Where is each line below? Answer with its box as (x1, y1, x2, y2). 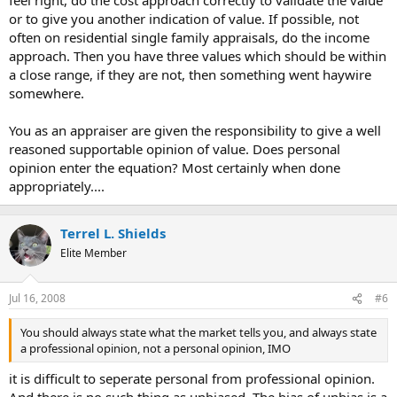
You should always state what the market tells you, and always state (20, 324, 377, 340)
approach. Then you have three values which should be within (9, 46, 386, 65)
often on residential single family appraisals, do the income (9, 27, 370, 46)
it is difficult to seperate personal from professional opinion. (9, 369, 375, 387)
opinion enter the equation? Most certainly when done (9, 158, 340, 176)
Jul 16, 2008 (9, 291, 66, 306)
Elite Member (60, 245, 127, 261)
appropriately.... (9, 176, 105, 195)
